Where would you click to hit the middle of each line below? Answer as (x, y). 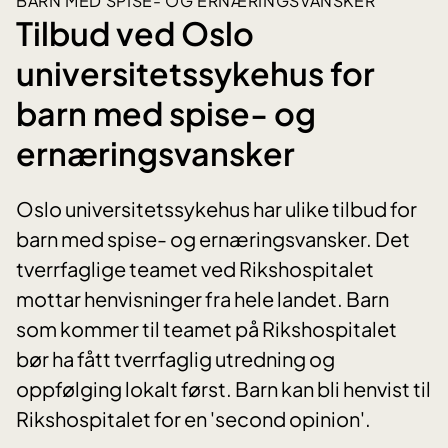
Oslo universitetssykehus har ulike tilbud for (216, 209)
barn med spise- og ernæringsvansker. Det (213, 239)
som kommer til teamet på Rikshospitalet (206, 329)
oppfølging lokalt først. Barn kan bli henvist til (223, 389)
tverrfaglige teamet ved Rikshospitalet (195, 269)
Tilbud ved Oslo (135, 32)
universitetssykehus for (195, 72)
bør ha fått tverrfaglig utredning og (175, 359)
